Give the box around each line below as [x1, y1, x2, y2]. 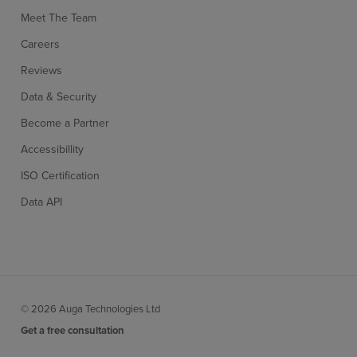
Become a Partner [21, 115, 110, 131]
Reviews [21, 62, 63, 79]
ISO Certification [21, 167, 100, 184]
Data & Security [21, 88, 97, 105]
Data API [21, 194, 63, 210]
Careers [21, 36, 61, 53]
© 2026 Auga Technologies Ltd [21, 301, 161, 316]
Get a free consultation [21, 323, 125, 339]
